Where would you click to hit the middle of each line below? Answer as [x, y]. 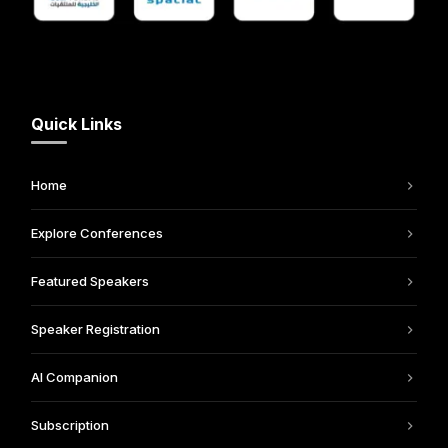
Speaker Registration [96, 329]
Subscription [70, 425]
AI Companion [75, 377]
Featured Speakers [90, 281]
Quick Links [77, 124]
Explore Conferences [97, 233]
